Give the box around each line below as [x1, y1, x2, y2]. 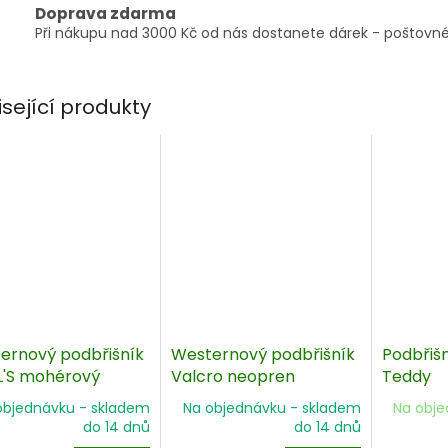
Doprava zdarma [35, 3, 176, 25]
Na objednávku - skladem [182, 398, 361, 419]
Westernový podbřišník [170, 343, 355, 367]
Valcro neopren [170, 365, 295, 389]
